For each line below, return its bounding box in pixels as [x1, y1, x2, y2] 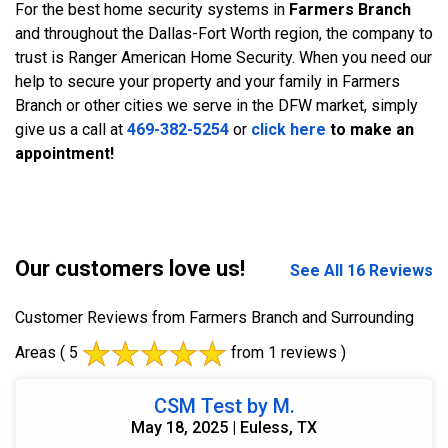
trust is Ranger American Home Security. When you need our [15, 47, 432, 67]
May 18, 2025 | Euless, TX [131, 417, 317, 437]
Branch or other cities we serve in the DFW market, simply [15, 95, 418, 115]
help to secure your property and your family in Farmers [15, 71, 400, 91]
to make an [326, 119, 414, 139]
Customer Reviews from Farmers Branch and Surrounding [15, 307, 414, 327]
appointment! [15, 143, 114, 163]
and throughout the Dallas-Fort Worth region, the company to [15, 23, 433, 43]
